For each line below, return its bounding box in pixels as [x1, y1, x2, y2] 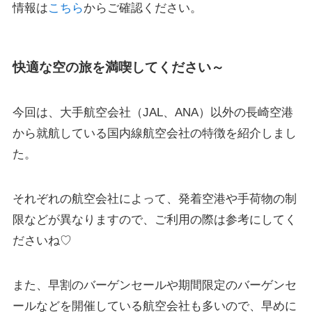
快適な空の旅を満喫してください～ [12, 59, 224, 75]
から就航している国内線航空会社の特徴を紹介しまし [12, 127, 297, 141]
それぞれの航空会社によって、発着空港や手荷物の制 [12, 192, 297, 206]
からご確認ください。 [83, 1, 202, 15]
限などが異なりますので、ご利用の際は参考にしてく [12, 213, 297, 227]
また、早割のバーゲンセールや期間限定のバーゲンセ [12, 279, 297, 292]
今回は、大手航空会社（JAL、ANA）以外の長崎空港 [12, 106, 293, 120]
